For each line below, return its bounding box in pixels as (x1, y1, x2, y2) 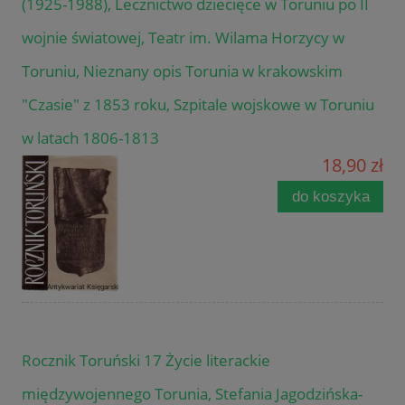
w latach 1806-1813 (22, 127, 159, 148)
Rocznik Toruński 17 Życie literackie (22, 349, 270, 371)
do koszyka (291, 187, 370, 205)
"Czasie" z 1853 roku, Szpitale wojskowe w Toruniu (22, 93, 374, 115)
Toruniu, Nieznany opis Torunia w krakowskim (22, 60, 343, 81)
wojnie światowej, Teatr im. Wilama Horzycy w (22, 26, 344, 48)
